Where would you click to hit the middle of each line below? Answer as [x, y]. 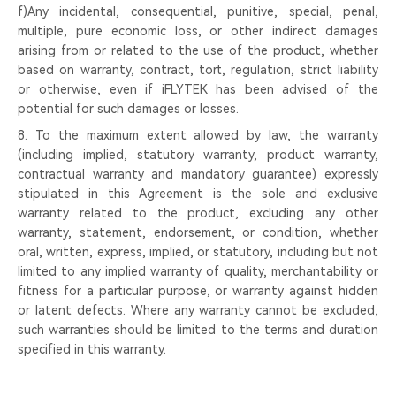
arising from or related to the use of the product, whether [198, 50]
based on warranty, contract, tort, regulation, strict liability [198, 70]
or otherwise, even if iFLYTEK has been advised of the [198, 89]
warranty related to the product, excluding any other [198, 213]
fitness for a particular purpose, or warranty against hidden [198, 291]
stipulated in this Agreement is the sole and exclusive [198, 194]
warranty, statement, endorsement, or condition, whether [198, 232]
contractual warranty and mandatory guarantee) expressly [198, 174]
